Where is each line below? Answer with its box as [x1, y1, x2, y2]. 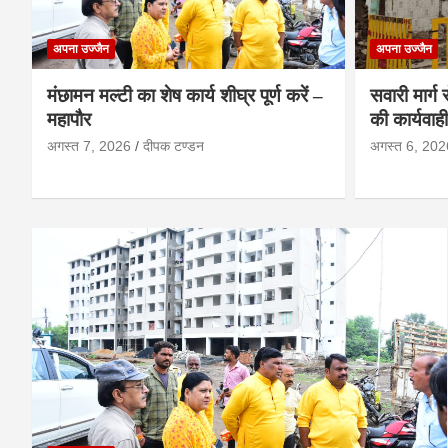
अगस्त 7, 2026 [47, 137, 131, 154]
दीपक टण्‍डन [143, 137, 204, 154]
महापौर [47, 108, 91, 130]
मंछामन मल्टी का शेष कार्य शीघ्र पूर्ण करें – [47, 84, 323, 106]
